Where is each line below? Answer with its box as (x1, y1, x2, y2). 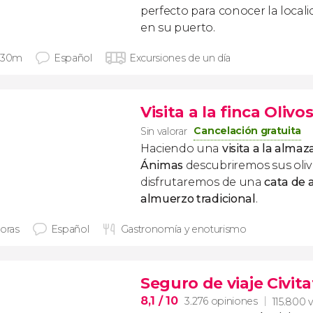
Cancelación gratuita (194, 124, 302, 137)
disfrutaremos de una (140, 175, 265, 189)
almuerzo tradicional (140, 192, 256, 205)
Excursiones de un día (129, 52, 231, 64)
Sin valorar (140, 124, 187, 138)
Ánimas (140, 159, 184, 172)
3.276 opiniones (184, 295, 258, 307)
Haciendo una (140, 142, 222, 155)
